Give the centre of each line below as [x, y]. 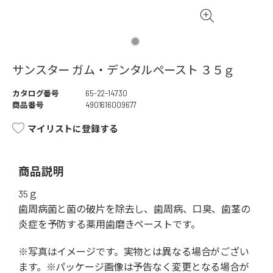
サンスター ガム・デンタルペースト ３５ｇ [124, 70]
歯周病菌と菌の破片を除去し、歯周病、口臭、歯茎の [134, 209]
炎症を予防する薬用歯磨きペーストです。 [109, 224]
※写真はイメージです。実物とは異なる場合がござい [134, 252]
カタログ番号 [36, 94]
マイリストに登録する [73, 129]
